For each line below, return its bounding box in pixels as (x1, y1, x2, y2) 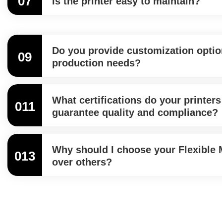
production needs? (52, 57, 141, 68)
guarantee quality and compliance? (52, 107, 218, 118)
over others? (52, 157, 112, 167)
